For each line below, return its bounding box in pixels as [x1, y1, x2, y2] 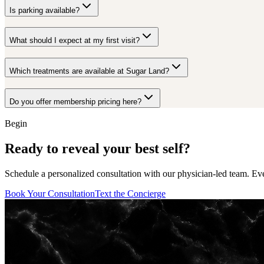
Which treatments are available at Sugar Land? [9, 66, 169, 75]
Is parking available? [9, 5, 80, 15]
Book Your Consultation [5, 189, 95, 199]
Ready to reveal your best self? [5, 141, 190, 157]
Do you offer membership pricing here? [9, 97, 141, 106]
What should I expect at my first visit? [9, 36, 140, 45]
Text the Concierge [95, 189, 166, 199]
